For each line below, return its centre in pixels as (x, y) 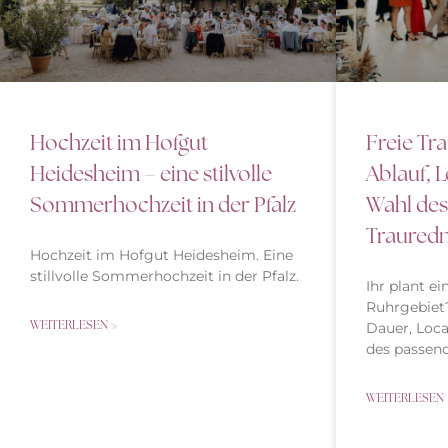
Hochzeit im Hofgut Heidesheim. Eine (161, 254)
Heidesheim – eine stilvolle (151, 173)
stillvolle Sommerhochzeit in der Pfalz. (164, 275)
